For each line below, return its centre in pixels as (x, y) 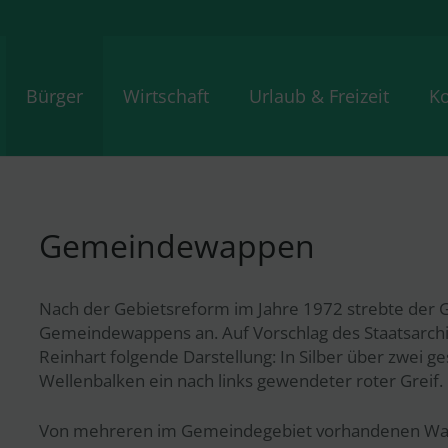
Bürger (55, 96)
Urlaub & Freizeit (319, 96)
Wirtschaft (166, 96)
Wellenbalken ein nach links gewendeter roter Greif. (240, 380)
